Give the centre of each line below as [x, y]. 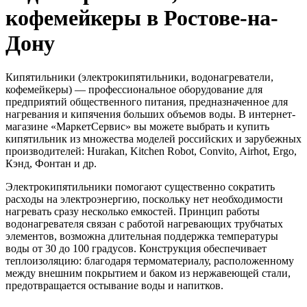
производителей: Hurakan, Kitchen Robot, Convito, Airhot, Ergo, [151, 151]
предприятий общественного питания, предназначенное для [147, 101]
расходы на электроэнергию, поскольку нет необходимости [144, 199]
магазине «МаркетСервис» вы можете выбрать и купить [137, 126]
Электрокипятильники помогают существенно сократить [140, 186]
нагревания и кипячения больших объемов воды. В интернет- [150, 114]
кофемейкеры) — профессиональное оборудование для [134, 89]
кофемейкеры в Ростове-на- [142, 18]
